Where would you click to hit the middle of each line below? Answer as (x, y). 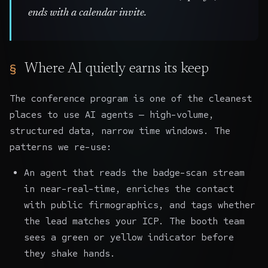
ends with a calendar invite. (87, 13)
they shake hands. (70, 253)
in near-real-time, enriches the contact (129, 188)
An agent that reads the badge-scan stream (134, 172)
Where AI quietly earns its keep (116, 68)
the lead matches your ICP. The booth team (134, 221)
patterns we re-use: (61, 147)
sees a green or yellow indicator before (129, 237)
